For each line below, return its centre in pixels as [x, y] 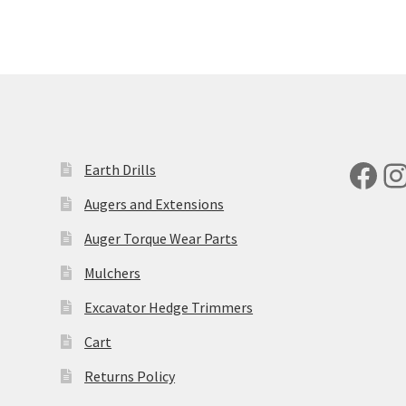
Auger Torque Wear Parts [161, 238]
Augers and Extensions [155, 203]
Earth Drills [121, 169]
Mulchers [113, 272]
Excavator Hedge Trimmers [169, 307]
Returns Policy [130, 376]
